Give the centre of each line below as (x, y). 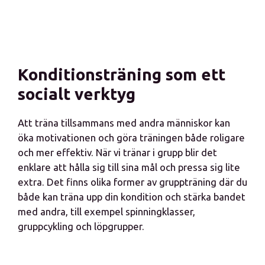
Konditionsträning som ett (122, 74)
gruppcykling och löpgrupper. (81, 226)
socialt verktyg (77, 94)
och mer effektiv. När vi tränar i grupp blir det (117, 152)
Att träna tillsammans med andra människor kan (124, 123)
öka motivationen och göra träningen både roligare (131, 138)
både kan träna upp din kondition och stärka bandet (132, 197)
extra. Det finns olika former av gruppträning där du (132, 182)
